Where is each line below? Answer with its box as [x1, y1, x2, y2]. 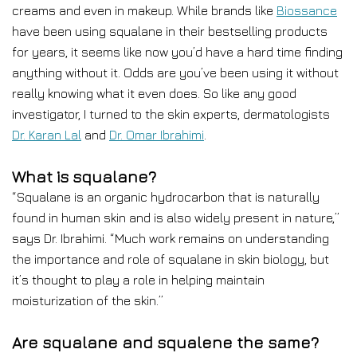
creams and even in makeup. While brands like [12, 3, 277, 18]
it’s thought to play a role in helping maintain [12, 273, 265, 287]
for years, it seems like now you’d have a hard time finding [12, 45, 343, 59]
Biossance [277, 3, 337, 18]
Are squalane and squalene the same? [12, 333, 319, 351]
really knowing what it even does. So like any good [12, 86, 296, 100]
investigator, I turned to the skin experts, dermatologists [12, 107, 330, 121]
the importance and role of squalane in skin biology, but [12, 252, 329, 266]
